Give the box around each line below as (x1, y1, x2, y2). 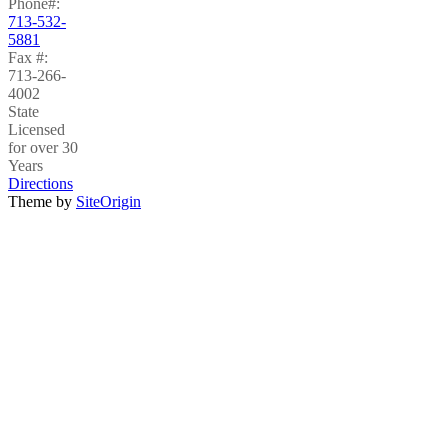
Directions (8, 174, 73, 192)
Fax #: (8, 48, 48, 66)
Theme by (8, 192, 76, 210)
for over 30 (8, 138, 78, 156)
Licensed (8, 120, 65, 138)
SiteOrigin (76, 192, 141, 210)
